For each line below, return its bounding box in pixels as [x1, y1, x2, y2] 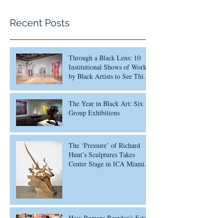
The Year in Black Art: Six [69, 99, 143, 109]
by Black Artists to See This [69, 72, 146, 81]
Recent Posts [10, 17, 70, 29]
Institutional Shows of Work [69, 62, 146, 72]
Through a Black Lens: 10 [69, 53, 141, 63]
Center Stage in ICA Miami [69, 159, 145, 169]
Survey [69, 168, 88, 178]
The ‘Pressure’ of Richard [69, 141, 140, 150]
